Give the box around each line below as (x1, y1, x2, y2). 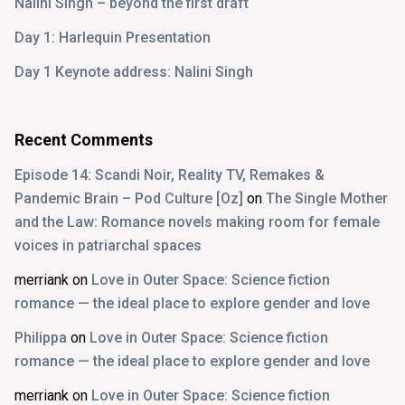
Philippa (14, 328, 67, 346)
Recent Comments (14, 129, 153, 149)
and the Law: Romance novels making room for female (14, 212, 380, 231)
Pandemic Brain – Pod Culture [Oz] (14, 189, 243, 207)
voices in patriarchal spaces (14, 236, 202, 254)
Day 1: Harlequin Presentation (14, 28, 211, 46)
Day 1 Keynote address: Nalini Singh (14, 62, 253, 80)
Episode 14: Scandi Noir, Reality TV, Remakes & (14, 165, 325, 184)
